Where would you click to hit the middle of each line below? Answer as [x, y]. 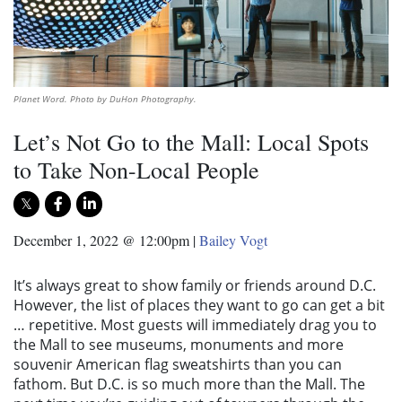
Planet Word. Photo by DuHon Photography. [105, 98]
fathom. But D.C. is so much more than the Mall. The [189, 384]
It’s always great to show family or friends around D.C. [195, 285]
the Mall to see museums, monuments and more [179, 344]
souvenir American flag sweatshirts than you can [178, 364]
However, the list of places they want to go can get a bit [199, 305]
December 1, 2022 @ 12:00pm [101, 240]
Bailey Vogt [233, 240]
